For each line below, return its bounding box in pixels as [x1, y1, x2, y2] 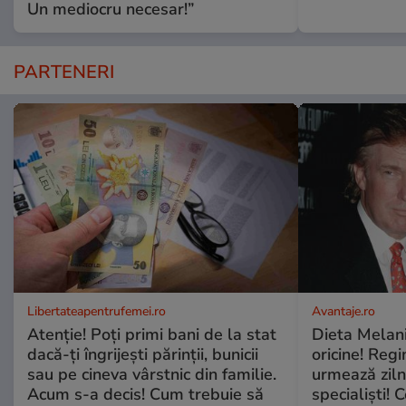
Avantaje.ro [311, 303, 375, 321]
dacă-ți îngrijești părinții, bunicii [27, 343, 258, 366]
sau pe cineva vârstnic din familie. [27, 363, 276, 386]
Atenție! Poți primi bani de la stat [27, 324, 276, 346]
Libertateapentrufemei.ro [27, 303, 166, 321]
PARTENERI [14, 60, 114, 85]
